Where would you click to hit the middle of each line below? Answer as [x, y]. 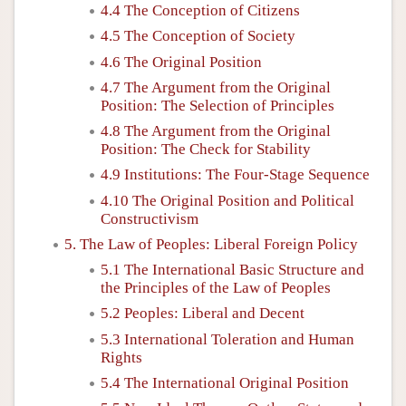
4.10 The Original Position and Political [227, 200]
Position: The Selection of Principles [217, 105]
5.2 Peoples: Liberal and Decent [203, 314]
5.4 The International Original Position [225, 382]
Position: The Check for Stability [206, 149]
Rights [121, 357]
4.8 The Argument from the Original [216, 131]
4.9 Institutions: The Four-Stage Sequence [235, 175]
